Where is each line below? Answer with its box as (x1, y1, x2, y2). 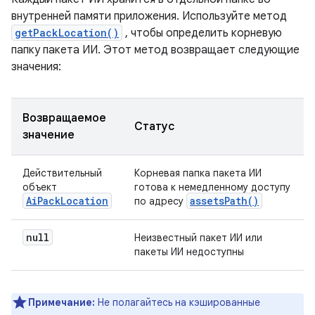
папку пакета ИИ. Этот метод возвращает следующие (11, 43, 300, 57)
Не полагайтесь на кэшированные (98, 296, 260, 309)
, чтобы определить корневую (122, 26, 282, 40)
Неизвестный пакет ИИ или (134, 231, 262, 244)
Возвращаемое (22, 111, 106, 125)
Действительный (22, 167, 102, 179)
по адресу (134, 195, 186, 207)
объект (22, 181, 57, 193)
